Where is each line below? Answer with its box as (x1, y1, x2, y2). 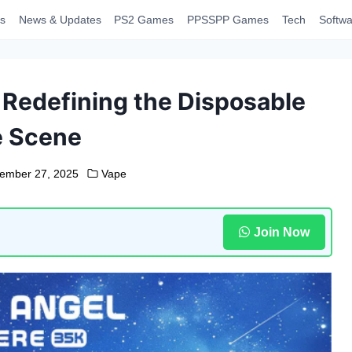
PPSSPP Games (187, 13, 269, 26)
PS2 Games (114, 13, 174, 26)
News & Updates (18, 13, 101, 26)
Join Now (253, 225, 310, 239)
